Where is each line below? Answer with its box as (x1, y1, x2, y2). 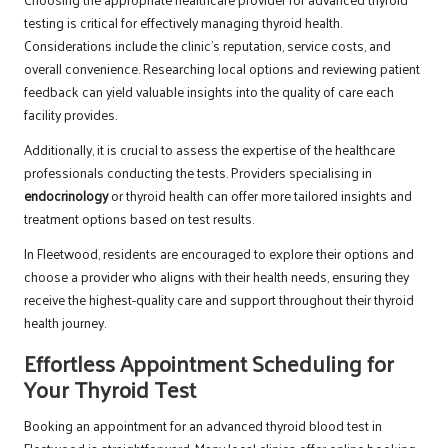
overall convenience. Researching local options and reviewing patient (24, 56, 420, 82)
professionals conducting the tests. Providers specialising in (24, 160, 372, 186)
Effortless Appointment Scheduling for (24, 342, 394, 384)
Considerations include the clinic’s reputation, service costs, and (24, 33, 391, 59)
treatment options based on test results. (24, 206, 254, 232)
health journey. (24, 310, 106, 336)
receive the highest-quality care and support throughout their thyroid (24, 287, 414, 313)
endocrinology (24, 183, 108, 209)
